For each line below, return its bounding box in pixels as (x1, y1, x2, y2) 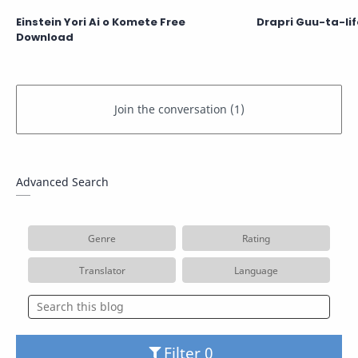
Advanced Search (16, 173, 109, 189)
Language (234, 263, 278, 276)
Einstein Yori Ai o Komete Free (16, 14, 185, 30)
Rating (242, 231, 270, 245)
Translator (78, 263, 125, 276)
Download (16, 29, 74, 45)
